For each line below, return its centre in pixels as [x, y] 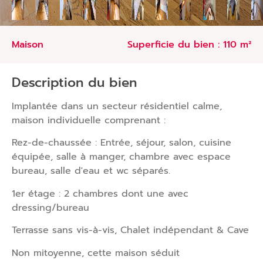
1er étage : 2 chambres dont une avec [100, 193]
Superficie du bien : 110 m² [192, 45]
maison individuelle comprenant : [89, 120]
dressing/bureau [50, 208]
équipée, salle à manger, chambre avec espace [121, 157]
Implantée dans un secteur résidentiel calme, [117, 106]
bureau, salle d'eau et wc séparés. [91, 171]
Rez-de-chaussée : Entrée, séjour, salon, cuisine [122, 143]
